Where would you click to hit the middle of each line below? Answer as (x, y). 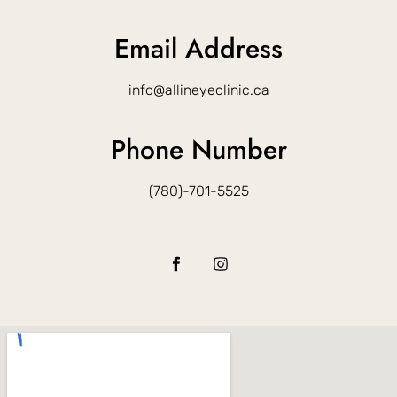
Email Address (198, 48)
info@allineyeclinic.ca (198, 90)
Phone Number (198, 149)
